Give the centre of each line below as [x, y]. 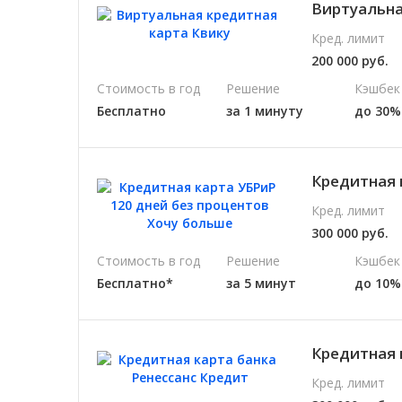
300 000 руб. [350, 232]
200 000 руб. [350, 60]
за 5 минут [261, 283]
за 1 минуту [264, 110]
